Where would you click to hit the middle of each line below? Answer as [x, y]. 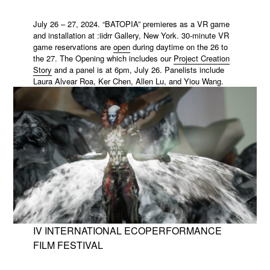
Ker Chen [114, 81]
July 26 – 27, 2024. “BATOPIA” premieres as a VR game [131, 24]
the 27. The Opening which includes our [103, 58]
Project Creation [201, 58]
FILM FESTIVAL [68, 245]
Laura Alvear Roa [63, 81]
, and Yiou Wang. [193, 81]
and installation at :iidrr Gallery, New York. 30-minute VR [131, 35]
